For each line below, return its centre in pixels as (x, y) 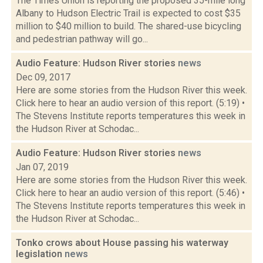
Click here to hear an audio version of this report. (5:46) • (130, 193)
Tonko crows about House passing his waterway (122, 243)
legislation (40, 254)
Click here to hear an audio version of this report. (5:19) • (130, 103)
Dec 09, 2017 (43, 77)
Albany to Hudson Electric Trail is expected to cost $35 (128, 13)
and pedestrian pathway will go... (82, 39)
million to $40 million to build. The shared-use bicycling (129, 26)
